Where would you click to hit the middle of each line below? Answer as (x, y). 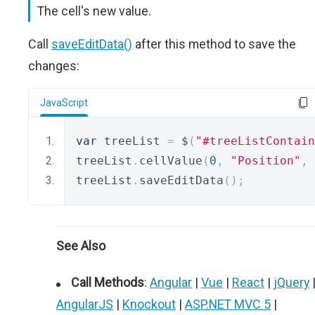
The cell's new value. (94, 11)
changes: (54, 66)
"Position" (266, 161)
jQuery (291, 282)
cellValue (171, 161)
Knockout (149, 304)
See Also (81, 246)
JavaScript (64, 103)
